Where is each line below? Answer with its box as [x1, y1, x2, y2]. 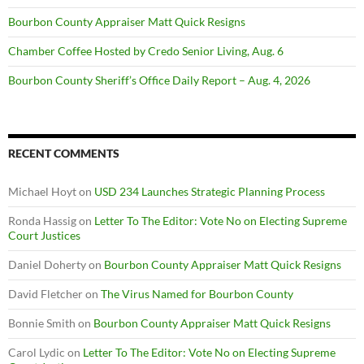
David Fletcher [8, 286, 83, 301]
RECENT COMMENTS [8, 145, 119, 160]
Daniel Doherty [8, 257, 86, 271]
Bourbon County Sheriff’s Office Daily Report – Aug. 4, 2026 [8, 72, 310, 87]
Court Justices [8, 227, 80, 242]
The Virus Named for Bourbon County [101, 286, 293, 301]
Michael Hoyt [8, 184, 76, 198]
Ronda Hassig [8, 213, 76, 227]
